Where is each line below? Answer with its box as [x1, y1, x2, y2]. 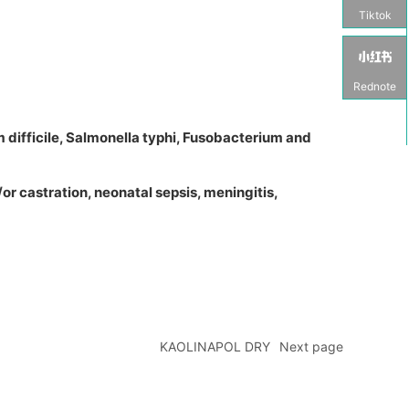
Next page [278, 338, 343, 354]
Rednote [353, 79, 396, 93]
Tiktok [358, 8, 392, 22]
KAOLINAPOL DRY [159, 338, 270, 354]
